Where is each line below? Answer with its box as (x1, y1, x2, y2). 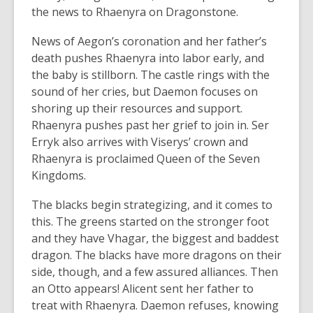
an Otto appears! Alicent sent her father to (31, 280, 254, 296)
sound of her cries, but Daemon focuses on (31, 83, 258, 99)
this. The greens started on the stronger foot (31, 213, 269, 229)
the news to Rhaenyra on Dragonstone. (31, 3, 238, 20)
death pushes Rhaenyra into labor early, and (31, 50, 264, 66)
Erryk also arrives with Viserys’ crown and (31, 133, 248, 150)
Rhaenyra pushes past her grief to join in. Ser (31, 117, 269, 133)
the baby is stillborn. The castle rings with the (31, 66, 270, 82)
